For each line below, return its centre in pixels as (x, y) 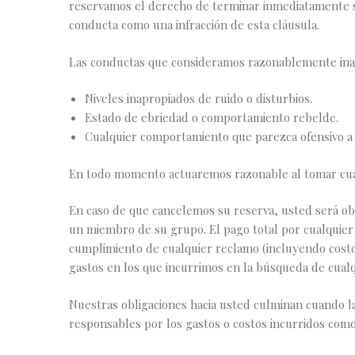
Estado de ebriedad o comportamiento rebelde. (211, 118)
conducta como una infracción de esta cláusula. (194, 25)
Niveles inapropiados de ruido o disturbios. (198, 99)
